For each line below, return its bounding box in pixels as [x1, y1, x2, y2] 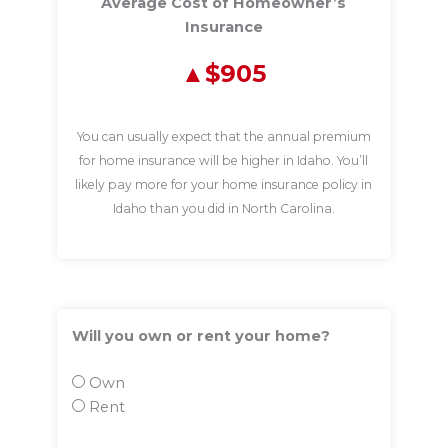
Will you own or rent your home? [71, 326, 330, 345]
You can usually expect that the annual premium [76, 128, 371, 144]
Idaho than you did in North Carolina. [112, 200, 335, 216]
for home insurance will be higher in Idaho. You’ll [79, 152, 369, 168]
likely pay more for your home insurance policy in [75, 176, 373, 192]
